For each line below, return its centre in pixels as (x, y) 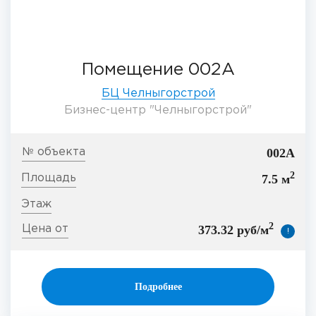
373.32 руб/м (233, 230)
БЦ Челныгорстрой (158, 94)
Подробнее (158, 287)
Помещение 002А (158, 70)
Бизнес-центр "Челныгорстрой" (158, 111)
